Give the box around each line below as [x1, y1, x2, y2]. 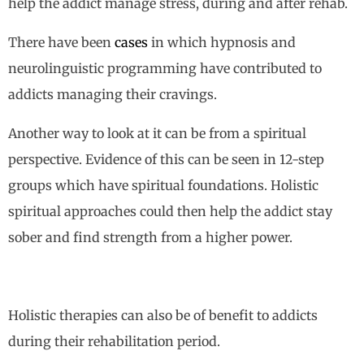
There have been [8, 34, 115, 51]
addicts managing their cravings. [8, 86, 217, 103]
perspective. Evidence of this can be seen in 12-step [8, 151, 324, 168]
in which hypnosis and [148, 34, 296, 51]
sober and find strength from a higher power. [8, 229, 292, 246]
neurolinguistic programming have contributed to [8, 60, 322, 77]
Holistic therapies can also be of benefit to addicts [8, 307, 318, 324]
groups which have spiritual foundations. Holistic [8, 177, 318, 194]
